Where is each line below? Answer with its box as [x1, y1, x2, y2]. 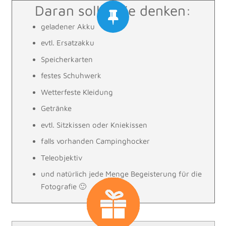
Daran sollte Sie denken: [35, 2, 191, 19]
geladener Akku [41, 22, 95, 31]
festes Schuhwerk [41, 71, 102, 80]
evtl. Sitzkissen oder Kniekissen [41, 120, 148, 129]
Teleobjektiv [41, 153, 83, 162]
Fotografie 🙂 [41, 182, 87, 191]
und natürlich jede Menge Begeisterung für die [41, 169, 202, 179]
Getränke [41, 104, 72, 113]
